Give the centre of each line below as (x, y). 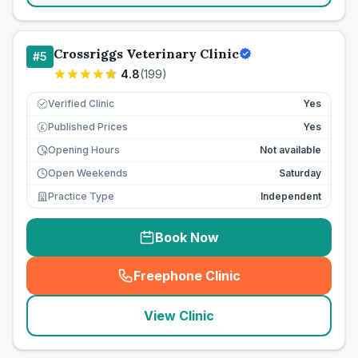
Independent (291, 196)
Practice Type (81, 196)
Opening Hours (84, 150)
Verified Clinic (81, 103)
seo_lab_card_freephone (262, 284)
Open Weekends (88, 173)
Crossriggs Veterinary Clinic (146, 54)
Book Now (187, 237)
